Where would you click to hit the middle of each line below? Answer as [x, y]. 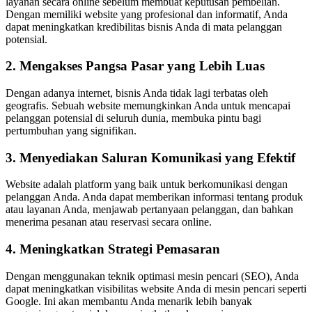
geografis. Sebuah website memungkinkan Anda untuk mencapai [148, 106]
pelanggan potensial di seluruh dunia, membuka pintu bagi [133, 118]
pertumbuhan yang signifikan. [71, 131]
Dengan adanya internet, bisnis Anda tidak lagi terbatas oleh [137, 93]
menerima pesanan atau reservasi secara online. [109, 222]
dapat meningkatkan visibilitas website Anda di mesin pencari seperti [156, 288]
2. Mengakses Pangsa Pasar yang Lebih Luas [135, 66]
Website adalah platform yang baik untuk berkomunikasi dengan [147, 185]
